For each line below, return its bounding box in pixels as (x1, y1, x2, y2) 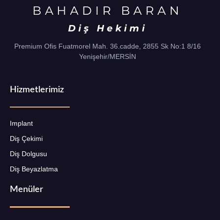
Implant (10, 119, 33, 128)
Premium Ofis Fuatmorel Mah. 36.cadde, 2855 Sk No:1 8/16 (14, 42, 201, 50)
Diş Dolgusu (10, 150, 47, 158)
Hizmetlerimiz (10, 85, 64, 94)
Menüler (10, 185, 43, 194)
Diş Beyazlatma (10, 165, 58, 173)
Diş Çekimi (10, 135, 43, 143)
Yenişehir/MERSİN (79, 52, 136, 60)
